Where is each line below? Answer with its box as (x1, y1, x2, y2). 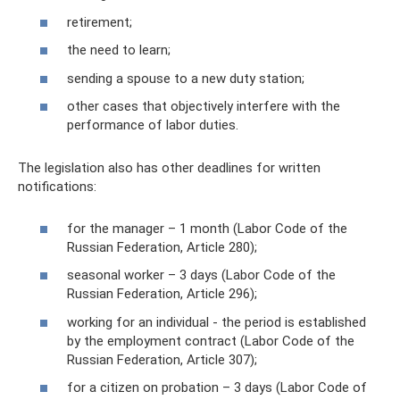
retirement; (67, 13, 132, 30)
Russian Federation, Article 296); (67, 286, 257, 302)
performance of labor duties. (67, 117, 238, 133)
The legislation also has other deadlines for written (18, 160, 321, 176)
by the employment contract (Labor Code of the (67, 332, 354, 349)
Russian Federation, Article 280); (67, 238, 257, 255)
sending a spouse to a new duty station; (67, 70, 304, 87)
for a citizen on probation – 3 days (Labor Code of (67, 379, 367, 396)
